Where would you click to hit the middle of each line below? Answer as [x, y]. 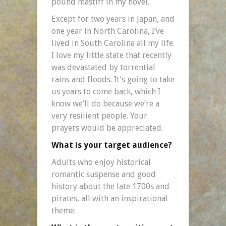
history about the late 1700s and [110, 186]
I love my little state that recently [111, 55]
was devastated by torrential [103, 67]
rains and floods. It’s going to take [113, 79]
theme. [64, 210]
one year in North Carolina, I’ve [108, 31]
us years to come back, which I [106, 91]
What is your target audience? [112, 145]
